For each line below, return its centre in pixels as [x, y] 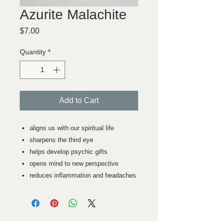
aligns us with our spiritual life [72, 128]
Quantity [33, 52]
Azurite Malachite [73, 14]
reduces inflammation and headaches [83, 175]
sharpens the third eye [61, 140]
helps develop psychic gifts [69, 151]
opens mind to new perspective [74, 163]
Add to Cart [79, 100]
